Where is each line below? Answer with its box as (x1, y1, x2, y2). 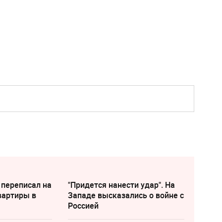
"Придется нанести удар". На (67, 179, 175, 190)
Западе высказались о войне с (67, 189, 184, 201)
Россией (67, 200, 99, 211)
